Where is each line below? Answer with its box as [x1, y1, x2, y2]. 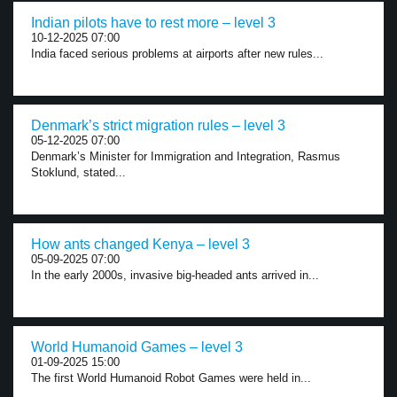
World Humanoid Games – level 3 [31, 339, 243, 354]
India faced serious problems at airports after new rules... [31, 47, 323, 60]
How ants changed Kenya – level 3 [31, 237, 250, 252]
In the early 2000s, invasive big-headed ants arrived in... [31, 269, 319, 282]
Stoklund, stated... [31, 166, 126, 179]
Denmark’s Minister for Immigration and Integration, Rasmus [31, 150, 340, 163]
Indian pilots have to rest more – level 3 [31, 15, 276, 30]
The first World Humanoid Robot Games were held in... [31, 371, 311, 385]
